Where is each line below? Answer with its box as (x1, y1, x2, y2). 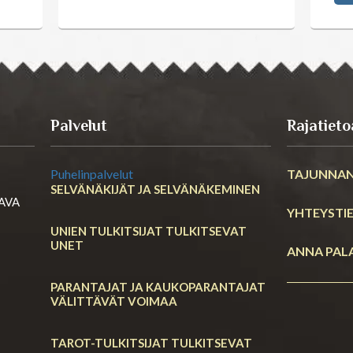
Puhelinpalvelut (50, 165, 133, 181)
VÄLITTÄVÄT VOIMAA (50, 293, 177, 308)
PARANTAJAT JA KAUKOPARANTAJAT (50, 279, 266, 294)
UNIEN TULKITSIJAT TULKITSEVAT (50, 223, 247, 238)
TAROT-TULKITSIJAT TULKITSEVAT (50, 335, 252, 350)
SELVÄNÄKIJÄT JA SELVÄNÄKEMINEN (50, 181, 260, 196)
